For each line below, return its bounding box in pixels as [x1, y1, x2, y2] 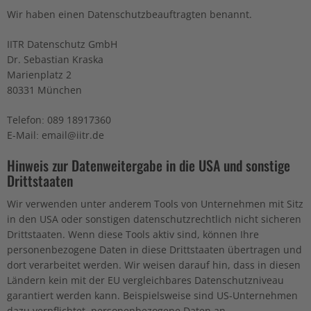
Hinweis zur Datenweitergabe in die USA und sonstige [7, 155, 290, 176]
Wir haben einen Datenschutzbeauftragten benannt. [7, 8, 252, 21]
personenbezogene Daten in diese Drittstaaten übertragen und [7, 243, 302, 256]
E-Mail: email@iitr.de [7, 128, 104, 142]
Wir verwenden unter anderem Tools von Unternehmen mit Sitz [7, 197, 303, 210]
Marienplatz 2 [7, 68, 72, 81]
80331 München [7, 83, 82, 96]
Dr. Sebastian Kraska [7, 53, 103, 66]
